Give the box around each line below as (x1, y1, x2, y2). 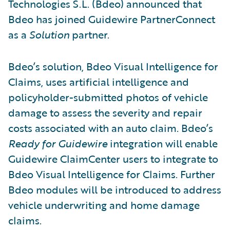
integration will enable (110, 135, 218, 151)
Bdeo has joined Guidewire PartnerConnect (8, 11, 215, 27)
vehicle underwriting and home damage (8, 197, 200, 213)
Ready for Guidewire (8, 135, 110, 151)
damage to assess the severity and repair (8, 104, 202, 120)
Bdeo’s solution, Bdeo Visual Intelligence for (8, 58, 218, 74)
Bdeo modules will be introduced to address (8, 181, 221, 197)
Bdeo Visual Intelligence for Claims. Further (8, 166, 215, 182)
